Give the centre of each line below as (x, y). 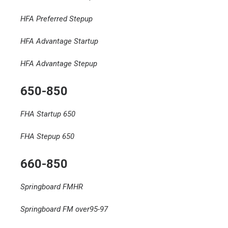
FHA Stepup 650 (47, 136)
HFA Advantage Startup (59, 41)
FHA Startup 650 (48, 114)
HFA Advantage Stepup (59, 64)
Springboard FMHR (52, 187)
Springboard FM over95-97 (64, 209)
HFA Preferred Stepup (56, 19)
